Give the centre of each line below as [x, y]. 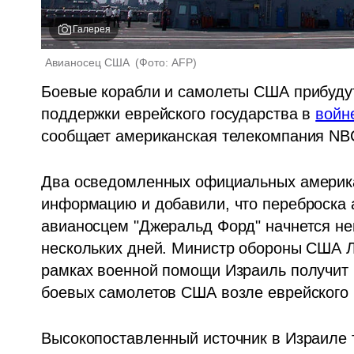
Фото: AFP [166, 63]
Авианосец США [89, 63]
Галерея [92, 30]
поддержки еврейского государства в [179, 114]
